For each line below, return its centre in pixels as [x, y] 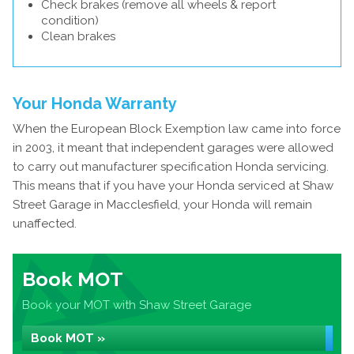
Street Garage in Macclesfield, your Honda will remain [162, 205]
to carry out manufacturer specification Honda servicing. [171, 167]
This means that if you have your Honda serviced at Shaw [173, 186]
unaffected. [45, 224]
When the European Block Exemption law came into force [177, 129]
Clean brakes [78, 36]
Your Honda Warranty [95, 104]
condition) [70, 21]
